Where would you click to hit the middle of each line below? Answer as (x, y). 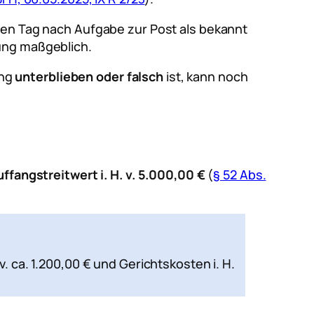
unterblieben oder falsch (89, 77)
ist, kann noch (206, 77)
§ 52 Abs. (240, 174)
